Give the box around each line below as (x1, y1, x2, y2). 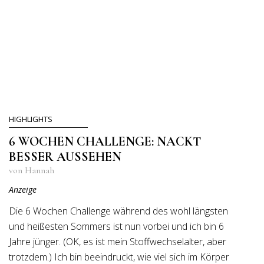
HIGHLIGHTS (9, 114, 52, 124)
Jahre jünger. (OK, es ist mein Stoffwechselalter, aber (9, 235, 226, 248)
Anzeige (9, 184, 37, 195)
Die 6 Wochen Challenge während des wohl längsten (9, 204, 228, 217)
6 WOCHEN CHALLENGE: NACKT (9, 134, 201, 149)
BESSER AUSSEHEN (9, 149, 121, 164)
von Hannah (9, 164, 54, 176)
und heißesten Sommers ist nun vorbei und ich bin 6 (9, 220, 224, 233)
